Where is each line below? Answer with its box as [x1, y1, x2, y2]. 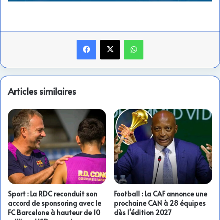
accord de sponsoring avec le [8, 198, 101, 208]
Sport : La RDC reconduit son [8, 189, 97, 199]
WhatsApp [143, 35, 174, 43]
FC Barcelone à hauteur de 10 [8, 208, 100, 218]
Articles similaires [8, 84, 76, 97]
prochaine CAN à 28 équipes [114, 198, 206, 208]
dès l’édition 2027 [114, 208, 171, 218]
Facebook [96, 35, 126, 43]
